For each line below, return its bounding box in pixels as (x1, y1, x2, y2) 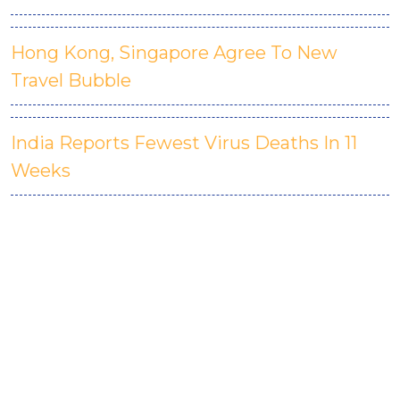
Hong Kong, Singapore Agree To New (11, 42, 337, 63)
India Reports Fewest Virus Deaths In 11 (11, 132, 357, 154)
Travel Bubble (11, 70, 131, 91)
